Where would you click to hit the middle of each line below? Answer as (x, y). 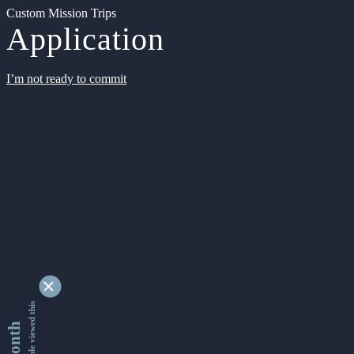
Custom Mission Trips (61, 13)
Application (85, 39)
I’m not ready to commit (66, 79)
